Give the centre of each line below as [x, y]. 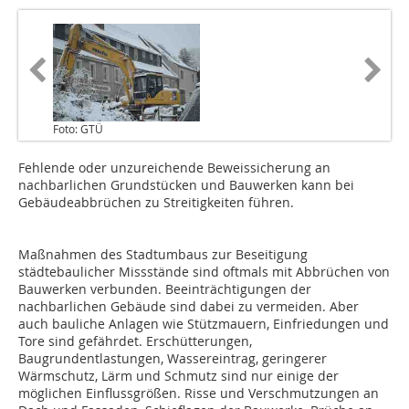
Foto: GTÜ [78, 129]
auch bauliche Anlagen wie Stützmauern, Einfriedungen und [204, 324]
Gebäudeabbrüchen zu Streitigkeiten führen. [156, 203]
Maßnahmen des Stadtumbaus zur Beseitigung [163, 255]
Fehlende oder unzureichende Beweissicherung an [174, 168]
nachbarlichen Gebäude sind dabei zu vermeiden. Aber [189, 307]
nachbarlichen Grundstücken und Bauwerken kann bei [186, 185]
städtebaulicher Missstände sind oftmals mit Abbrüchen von [204, 272]
